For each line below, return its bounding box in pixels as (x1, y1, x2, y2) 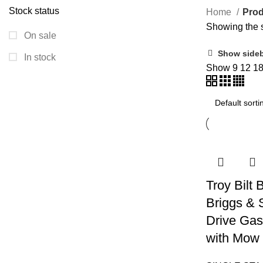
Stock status (9, 5, 59, 16)
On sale (22, 30, 56, 41)
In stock (22, 52, 56, 62)
